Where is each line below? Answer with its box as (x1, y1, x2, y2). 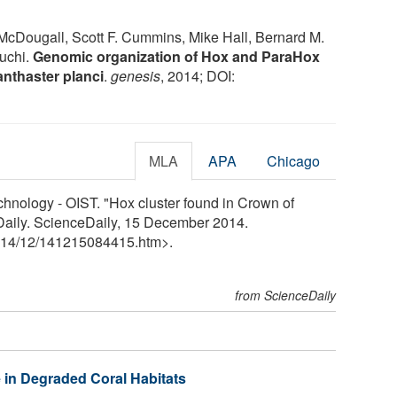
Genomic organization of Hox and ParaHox (33, 45, 320, 66)
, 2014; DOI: (160, 65, 235, 86)
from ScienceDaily (235, 285, 337, 304)
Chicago (267, 150, 321, 171)
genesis (111, 65, 160, 86)
